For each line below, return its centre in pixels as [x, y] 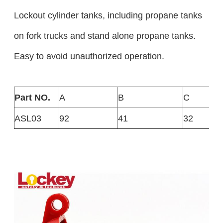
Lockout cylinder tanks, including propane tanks [108, 15]
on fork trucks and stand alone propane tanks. [105, 36]
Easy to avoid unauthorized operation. [89, 56]
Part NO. [32, 98]
